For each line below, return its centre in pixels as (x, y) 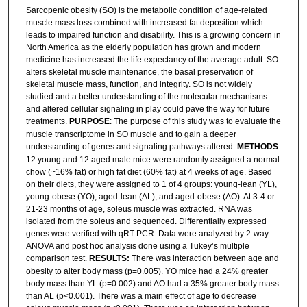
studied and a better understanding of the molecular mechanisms (146, 96)
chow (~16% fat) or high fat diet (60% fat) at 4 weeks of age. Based (149, 172)
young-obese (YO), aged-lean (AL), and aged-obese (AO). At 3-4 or (150, 196)
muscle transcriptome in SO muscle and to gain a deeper (131, 134)
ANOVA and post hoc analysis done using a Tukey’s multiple (137, 246)
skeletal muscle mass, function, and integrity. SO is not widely (139, 84)
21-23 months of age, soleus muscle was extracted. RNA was (139, 209)
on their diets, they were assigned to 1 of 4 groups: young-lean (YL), (151, 184)
